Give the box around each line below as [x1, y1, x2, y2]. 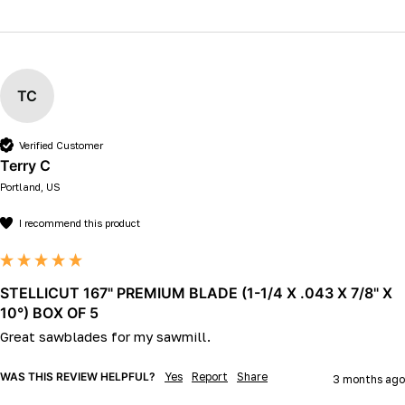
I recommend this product [19, 216, 140, 229]
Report [192, 370, 228, 384]
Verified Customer [19, 138, 103, 151]
